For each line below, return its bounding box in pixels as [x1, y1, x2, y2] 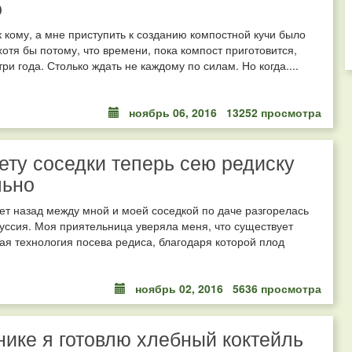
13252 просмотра [226, 104, 321, 120]
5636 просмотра [233, 280, 321, 297]
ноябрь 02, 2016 [135, 280, 223, 297]
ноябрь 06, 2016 [129, 104, 217, 120]
